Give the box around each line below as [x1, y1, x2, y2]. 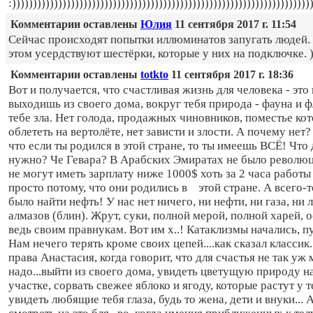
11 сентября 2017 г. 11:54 [172, 18, 296, 31]
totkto [140, 68, 168, 81]
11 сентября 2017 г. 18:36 [168, 68, 293, 81]
